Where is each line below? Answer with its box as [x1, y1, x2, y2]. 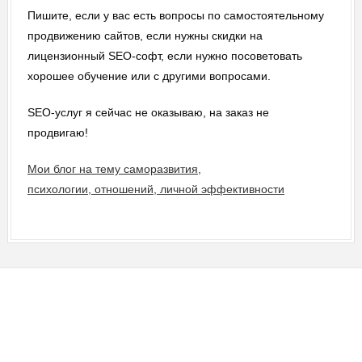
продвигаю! [27, 125, 91, 139]
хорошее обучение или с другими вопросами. [27, 69, 271, 82]
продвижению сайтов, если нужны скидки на [27, 28, 263, 42]
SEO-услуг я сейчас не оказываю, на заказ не [27, 105, 269, 119]
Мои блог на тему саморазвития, [27, 162, 201, 175]
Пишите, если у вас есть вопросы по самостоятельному [27, 8, 324, 22]
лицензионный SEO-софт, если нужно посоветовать [27, 48, 302, 62]
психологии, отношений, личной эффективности [27, 182, 284, 196]
